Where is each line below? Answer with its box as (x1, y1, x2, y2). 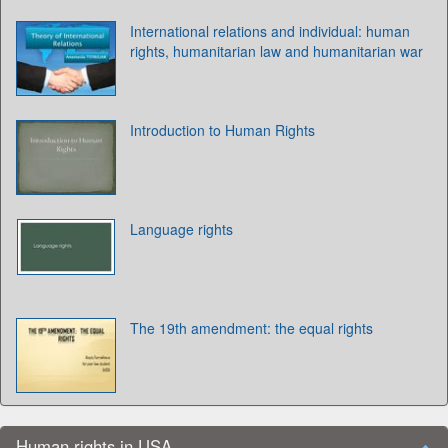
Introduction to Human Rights (130, 119, 315, 140)
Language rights (130, 218, 233, 239)
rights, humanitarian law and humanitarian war (130, 40, 423, 61)
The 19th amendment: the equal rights (130, 317, 373, 338)
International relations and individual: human (130, 20, 410, 41)
